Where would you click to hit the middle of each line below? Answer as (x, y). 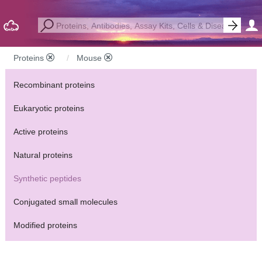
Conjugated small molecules (65, 202)
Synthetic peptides (47, 178)
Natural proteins (43, 155)
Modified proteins (45, 225)
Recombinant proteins (54, 85)
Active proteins (40, 132)
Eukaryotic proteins (49, 108)
